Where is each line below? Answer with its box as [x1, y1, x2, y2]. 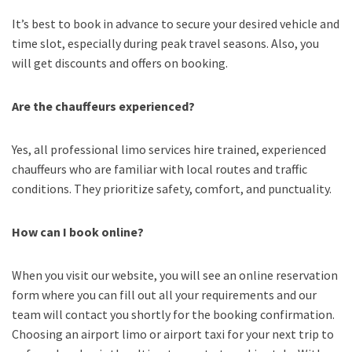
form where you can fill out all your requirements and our [12, 287, 317, 303]
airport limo [81, 326, 147, 343]
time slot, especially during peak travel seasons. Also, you [12, 35, 319, 52]
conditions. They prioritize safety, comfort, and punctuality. [12, 181, 332, 197]
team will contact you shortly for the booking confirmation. [12, 306, 335, 323]
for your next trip [225, 326, 321, 343]
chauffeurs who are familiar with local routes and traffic [12, 161, 307, 178]
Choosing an [12, 326, 81, 343]
